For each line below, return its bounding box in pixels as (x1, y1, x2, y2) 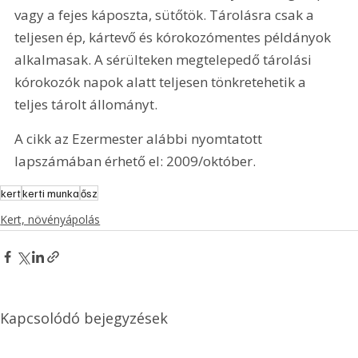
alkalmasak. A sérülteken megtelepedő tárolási (14, 50, 316, 70)
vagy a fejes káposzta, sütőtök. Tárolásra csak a (14, 6, 318, 25)
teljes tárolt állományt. (14, 95, 158, 114)
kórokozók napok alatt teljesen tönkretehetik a (14, 73, 310, 92)
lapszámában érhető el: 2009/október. (14, 152, 257, 171)
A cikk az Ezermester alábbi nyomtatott (14, 129, 266, 149)
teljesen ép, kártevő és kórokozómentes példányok (14, 28, 335, 47)
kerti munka (22, 185, 80, 200)
